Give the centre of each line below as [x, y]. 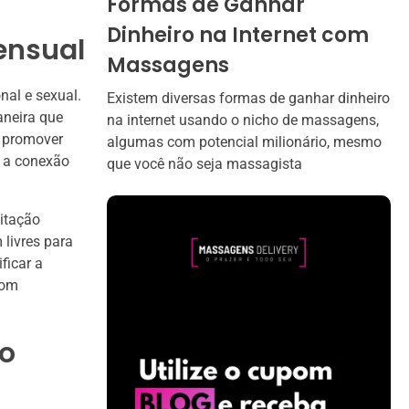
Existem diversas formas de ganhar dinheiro [248, 98]
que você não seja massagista [204, 163]
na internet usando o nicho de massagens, [243, 120]
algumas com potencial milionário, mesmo [244, 142]
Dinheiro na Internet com [238, 35]
